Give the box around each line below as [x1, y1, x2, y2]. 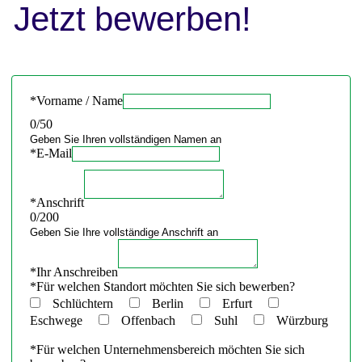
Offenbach [117, 313, 192, 327]
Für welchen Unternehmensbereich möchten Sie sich [36, 342, 305, 356]
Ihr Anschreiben [36, 264, 118, 279]
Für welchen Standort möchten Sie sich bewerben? [36, 279, 295, 293]
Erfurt [218, 296, 268, 310]
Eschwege [29, 313, 99, 327]
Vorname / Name [36, 93, 123, 107]
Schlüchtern [48, 296, 129, 310]
